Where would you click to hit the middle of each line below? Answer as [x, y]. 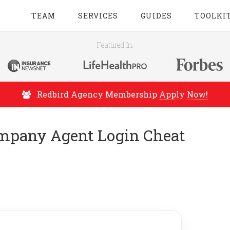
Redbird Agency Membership [97, 94]
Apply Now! [184, 94]
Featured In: [115, 45]
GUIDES [156, 16]
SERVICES [98, 16]
